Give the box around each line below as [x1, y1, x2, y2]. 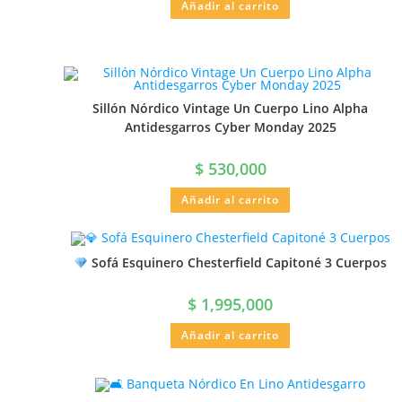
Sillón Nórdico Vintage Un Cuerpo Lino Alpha [92, 100, 369, 118]
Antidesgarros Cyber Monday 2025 [124, 118, 336, 136]
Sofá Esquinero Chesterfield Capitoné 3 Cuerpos [88, 254, 388, 272]
